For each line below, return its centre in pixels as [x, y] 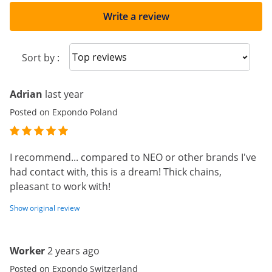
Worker [27, 251]
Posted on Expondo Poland [64, 112]
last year [64, 94]
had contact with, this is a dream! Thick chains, [116, 172]
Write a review [136, 16]
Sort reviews [107, 56]
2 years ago [73, 251]
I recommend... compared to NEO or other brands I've [133, 157]
